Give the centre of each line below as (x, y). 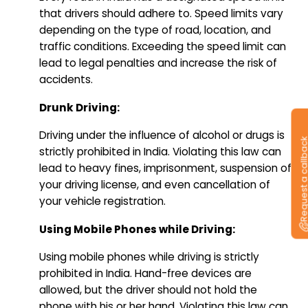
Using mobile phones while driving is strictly (149, 257)
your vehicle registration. (102, 201)
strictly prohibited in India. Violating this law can (160, 152)
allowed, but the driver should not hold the (148, 290)
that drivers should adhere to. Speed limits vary (161, 13)
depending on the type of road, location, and (155, 30)
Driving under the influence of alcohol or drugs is (162, 135)
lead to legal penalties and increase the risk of (158, 63)
